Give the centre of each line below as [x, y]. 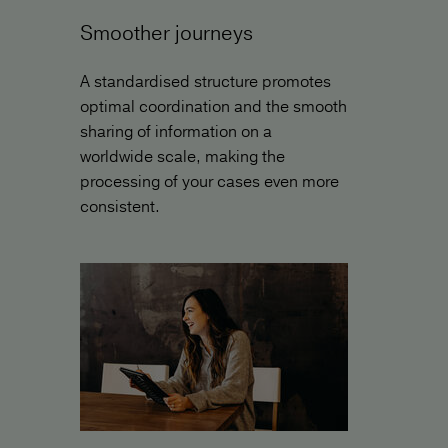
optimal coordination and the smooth [213, 106]
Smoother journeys [166, 33]
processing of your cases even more [209, 181]
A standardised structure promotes [205, 81]
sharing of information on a [176, 131]
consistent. [120, 206]
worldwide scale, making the [182, 156]
